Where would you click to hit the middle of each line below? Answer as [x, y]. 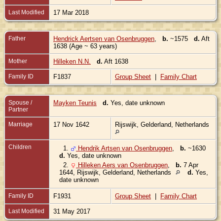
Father [17, 38]
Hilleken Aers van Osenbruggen [122, 165]
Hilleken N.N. [72, 61]
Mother [18, 61]
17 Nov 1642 [72, 124]
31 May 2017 [73, 211]
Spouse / [20, 102]
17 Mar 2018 [72, 12]
